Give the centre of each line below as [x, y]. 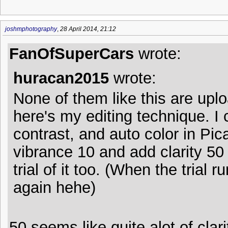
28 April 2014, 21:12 [88, 29]
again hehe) [54, 187]
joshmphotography [31, 29]
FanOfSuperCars [72, 53]
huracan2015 [61, 78]
